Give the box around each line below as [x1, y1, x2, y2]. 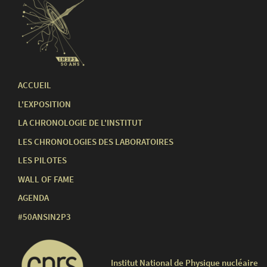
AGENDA [18, 192, 49, 204]
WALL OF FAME [18, 173, 74, 185]
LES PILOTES [18, 154, 67, 166]
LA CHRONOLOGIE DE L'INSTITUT [18, 117, 142, 129]
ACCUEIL [18, 79, 51, 91]
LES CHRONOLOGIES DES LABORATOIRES [18, 135, 173, 147]
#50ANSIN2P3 [18, 210, 71, 222]
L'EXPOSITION [18, 98, 71, 110]
